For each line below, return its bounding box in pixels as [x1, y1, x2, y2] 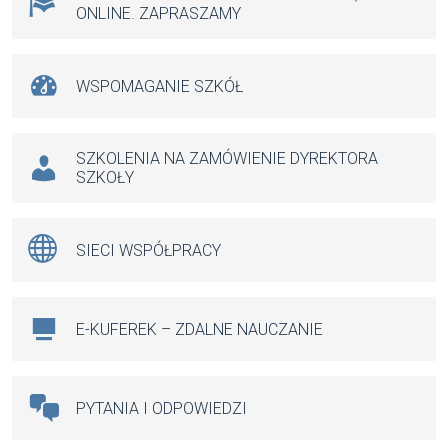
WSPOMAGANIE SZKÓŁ [76, 76, 243, 96]
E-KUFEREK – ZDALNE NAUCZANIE [76, 319, 323, 339]
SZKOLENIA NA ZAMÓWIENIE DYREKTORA [76, 149, 378, 169]
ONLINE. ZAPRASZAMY [76, 4, 241, 24]
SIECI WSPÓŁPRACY [76, 240, 221, 260]
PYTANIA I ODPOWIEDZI [76, 398, 247, 418]
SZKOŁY [76, 168, 134, 188]
